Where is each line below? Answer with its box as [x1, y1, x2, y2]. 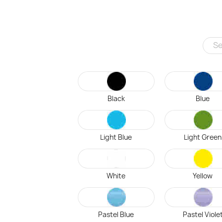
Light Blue [100, 133, 132, 142]
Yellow [193, 171, 213, 180]
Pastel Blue [98, 210, 134, 219]
